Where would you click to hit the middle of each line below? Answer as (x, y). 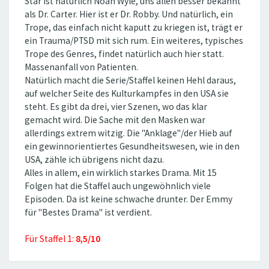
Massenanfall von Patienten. (81, 67)
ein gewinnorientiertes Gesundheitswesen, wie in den (132, 147)
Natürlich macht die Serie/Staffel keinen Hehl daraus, (130, 80)
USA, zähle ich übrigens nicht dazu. (94, 160)
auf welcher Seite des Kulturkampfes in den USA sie (127, 94)
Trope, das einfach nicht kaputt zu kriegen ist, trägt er (134, 28)
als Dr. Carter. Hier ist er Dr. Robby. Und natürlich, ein (129, 14)
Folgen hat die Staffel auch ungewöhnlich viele (118, 186)
